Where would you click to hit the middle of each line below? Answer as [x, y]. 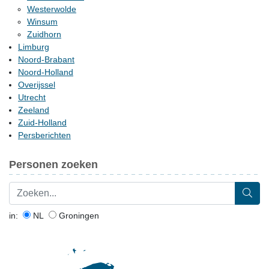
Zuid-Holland [42, 122]
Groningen [78, 216]
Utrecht [32, 97]
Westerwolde [52, 9]
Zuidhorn [44, 34]
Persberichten [44, 135]
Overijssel [37, 85]
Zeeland [34, 110]
